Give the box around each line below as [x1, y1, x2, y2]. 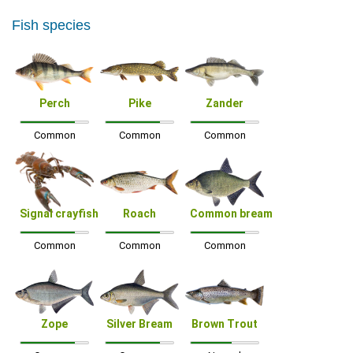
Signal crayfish [20, 207, 98, 220]
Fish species [12, 17, 91, 33]
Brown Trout [191, 318, 258, 330]
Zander [206, 97, 243, 110]
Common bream [190, 207, 273, 220]
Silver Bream [106, 318, 173, 330]
